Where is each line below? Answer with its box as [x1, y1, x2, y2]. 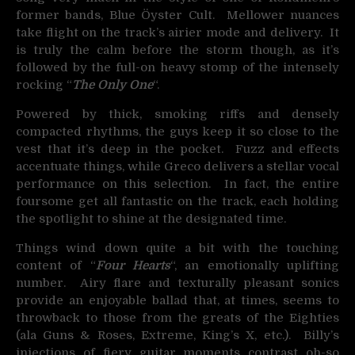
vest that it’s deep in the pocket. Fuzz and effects [16, 142, 339, 156]
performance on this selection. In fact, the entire [16, 177, 339, 191]
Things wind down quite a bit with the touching [16, 241, 339, 255]
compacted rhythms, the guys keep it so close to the [16, 124, 339, 139]
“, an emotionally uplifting [170, 258, 340, 273]
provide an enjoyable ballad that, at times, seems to [16, 293, 339, 307]
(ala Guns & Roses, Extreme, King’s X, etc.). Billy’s [16, 328, 339, 342]
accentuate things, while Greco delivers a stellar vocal [16, 159, 339, 174]
